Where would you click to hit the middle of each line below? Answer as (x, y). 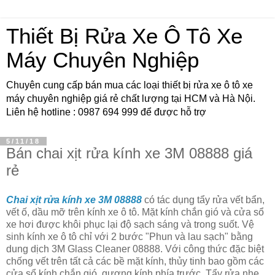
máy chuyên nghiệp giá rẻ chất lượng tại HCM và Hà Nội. (131, 99)
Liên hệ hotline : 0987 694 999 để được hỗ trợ (106, 112)
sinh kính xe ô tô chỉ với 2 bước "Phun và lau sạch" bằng (130, 236)
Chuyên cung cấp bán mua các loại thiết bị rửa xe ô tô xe (130, 85)
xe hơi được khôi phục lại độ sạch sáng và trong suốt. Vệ (130, 224)
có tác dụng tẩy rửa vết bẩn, (203, 199)
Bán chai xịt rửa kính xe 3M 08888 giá (129, 153)
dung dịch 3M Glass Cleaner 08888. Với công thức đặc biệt (135, 249)
